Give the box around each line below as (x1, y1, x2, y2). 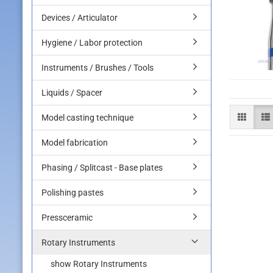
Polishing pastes (41, 188, 104, 197)
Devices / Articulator (41, 13, 118, 23)
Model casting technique (41, 113, 133, 122)
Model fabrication (41, 138, 108, 147)
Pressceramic (41, 213, 93, 222)
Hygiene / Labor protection (41, 38, 143, 48)
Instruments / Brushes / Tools (41, 63, 154, 73)
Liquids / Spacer (41, 88, 102, 97)
